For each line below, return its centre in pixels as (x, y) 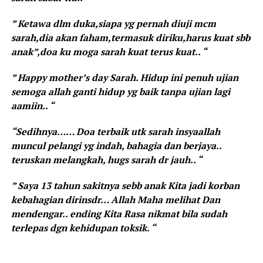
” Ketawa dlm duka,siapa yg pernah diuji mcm (113, 24)
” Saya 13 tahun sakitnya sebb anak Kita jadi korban (125, 186)
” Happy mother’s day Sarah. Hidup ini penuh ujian (124, 78)
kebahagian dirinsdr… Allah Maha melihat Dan (115, 200)
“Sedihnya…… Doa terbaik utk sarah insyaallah (115, 132)
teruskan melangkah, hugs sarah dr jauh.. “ (106, 160)
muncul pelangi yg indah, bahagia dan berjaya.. (116, 146)
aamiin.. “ (32, 106)
